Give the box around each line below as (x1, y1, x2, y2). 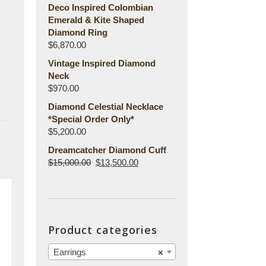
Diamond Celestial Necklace (48, 102, 163, 112)
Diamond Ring (48, 27, 107, 37)
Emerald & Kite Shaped (48, 15, 144, 25)
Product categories (48, 223, 157, 237)
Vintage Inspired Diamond (48, 58, 156, 68)
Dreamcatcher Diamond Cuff (48, 145, 166, 155)
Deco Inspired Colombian (48, 2, 153, 12)
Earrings (53, 247, 86, 258)
